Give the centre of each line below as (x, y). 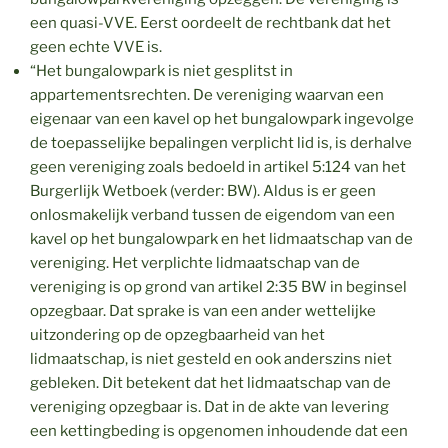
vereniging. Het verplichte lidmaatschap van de (195, 262)
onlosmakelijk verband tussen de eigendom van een (212, 214)
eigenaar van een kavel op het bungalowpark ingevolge (222, 118)
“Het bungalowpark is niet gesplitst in (161, 70)
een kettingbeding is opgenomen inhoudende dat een (219, 430)
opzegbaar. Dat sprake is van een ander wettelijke (203, 310)
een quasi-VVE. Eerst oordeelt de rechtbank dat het (210, 22)
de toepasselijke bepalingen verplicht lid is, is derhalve (221, 142)
